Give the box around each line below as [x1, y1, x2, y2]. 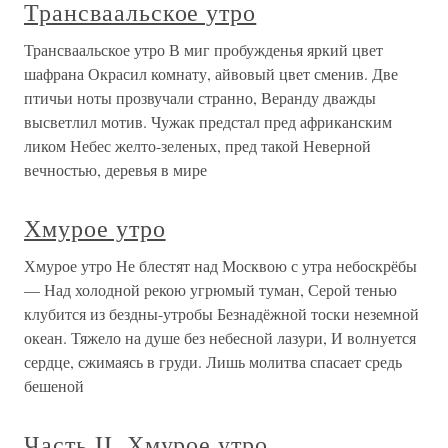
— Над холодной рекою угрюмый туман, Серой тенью [24, 279, 397, 300]
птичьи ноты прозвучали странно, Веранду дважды [24, 87, 376, 108]
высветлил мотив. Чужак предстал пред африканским [24, 111, 392, 132]
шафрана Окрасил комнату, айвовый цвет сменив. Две [24, 63, 398, 84]
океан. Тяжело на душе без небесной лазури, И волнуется [24, 327, 416, 348]
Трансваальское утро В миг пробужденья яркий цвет [24, 39, 383, 60]
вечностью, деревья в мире [24, 159, 207, 180]
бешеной [24, 375, 84, 396]
